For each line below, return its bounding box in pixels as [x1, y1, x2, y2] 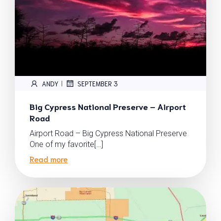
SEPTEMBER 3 [77, 79, 118, 88]
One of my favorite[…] [30, 140, 103, 149]
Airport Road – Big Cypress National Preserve [30, 129, 187, 138]
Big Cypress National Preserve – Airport [30, 101, 186, 111]
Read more [30, 153, 68, 164]
